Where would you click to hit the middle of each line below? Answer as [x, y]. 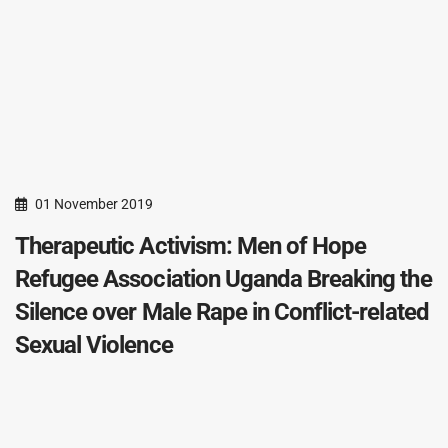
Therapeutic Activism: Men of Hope [191, 246]
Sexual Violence [94, 345]
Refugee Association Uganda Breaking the [223, 279]
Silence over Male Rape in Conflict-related [222, 312]
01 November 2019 [94, 204]
